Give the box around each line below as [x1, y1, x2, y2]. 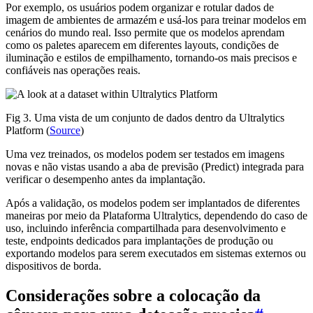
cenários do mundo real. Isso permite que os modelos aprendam [6, 26, 284, 38]
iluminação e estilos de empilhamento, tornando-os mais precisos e [6, 51, 297, 64]
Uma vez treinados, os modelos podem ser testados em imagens [6, 147, 284, 160]
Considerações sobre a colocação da [6, 286, 261, 305]
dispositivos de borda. [6, 259, 101, 272]
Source [50, 124, 80, 136]
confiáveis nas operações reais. [6, 64, 140, 76]
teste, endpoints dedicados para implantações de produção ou [6, 234, 273, 247]
